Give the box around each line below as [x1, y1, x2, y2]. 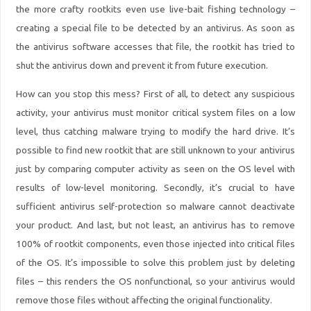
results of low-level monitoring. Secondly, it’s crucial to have [16, 181, 295, 193]
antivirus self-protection [59, 200, 162, 212]
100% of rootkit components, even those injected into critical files [16, 237, 295, 249]
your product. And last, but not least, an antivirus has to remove [16, 219, 295, 230]
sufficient [16, 200, 60, 212]
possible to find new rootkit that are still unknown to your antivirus [16, 144, 295, 155]
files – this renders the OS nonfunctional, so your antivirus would [16, 275, 295, 287]
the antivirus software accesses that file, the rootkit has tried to [16, 41, 295, 53]
